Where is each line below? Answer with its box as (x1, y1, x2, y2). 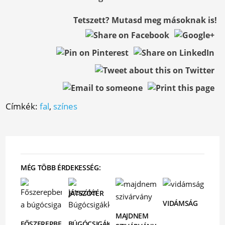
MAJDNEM (116, 211, 149, 220)
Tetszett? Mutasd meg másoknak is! (73, 15, 217, 26)
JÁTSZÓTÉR (68, 188, 104, 198)
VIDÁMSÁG (163, 198, 198, 208)
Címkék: (6, 100, 40, 112)
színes (53, 100, 78, 112)
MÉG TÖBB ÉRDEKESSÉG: (21, 163, 101, 172)
